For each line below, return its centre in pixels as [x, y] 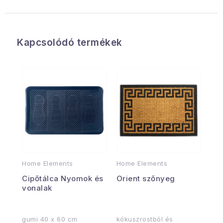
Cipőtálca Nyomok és [63, 178]
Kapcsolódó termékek [70, 43]
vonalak [37, 188]
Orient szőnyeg [146, 178]
